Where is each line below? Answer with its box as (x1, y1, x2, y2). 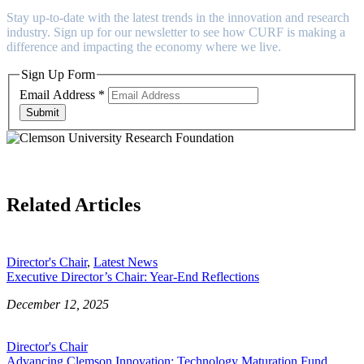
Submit (26, 106, 59, 119)
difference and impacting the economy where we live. (6, 40, 281, 54)
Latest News (93, 254, 158, 269)
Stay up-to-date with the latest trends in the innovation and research (6, 11, 349, 25)
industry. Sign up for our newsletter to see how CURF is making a (6, 25, 345, 40)
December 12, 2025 (6, 297, 109, 311)
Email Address (19, 87, 98, 102)
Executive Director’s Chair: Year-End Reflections (6, 269, 259, 284)
